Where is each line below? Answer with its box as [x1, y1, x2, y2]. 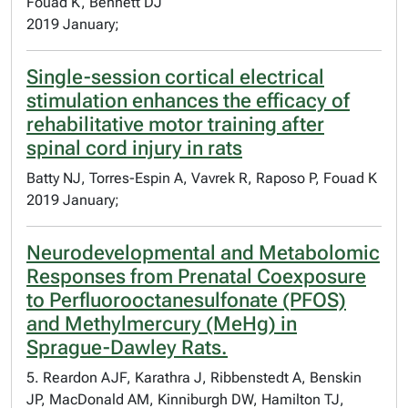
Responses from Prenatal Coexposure [26, 265, 366, 288]
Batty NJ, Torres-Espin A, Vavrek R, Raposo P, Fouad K [26, 169, 377, 187]
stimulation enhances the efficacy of [26, 89, 350, 112]
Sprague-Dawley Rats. [26, 336, 228, 359]
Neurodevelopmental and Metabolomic [26, 241, 380, 264]
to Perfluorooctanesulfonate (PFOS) [26, 289, 346, 311]
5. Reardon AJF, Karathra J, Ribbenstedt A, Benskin [26, 369, 362, 386]
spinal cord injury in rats [26, 137, 242, 159]
